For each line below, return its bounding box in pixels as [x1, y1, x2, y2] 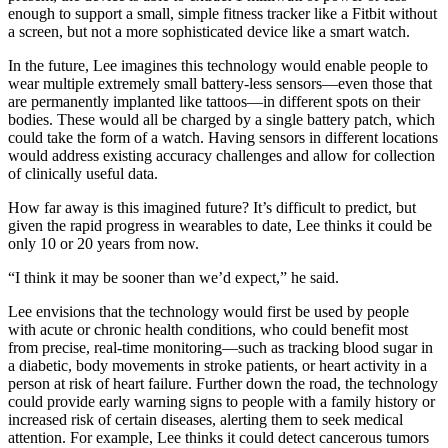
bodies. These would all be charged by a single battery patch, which [8, 110, 435, 128]
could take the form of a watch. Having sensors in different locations [8, 128, 438, 146]
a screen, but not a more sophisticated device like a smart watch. [8, 22, 410, 40]
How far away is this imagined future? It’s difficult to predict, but [8, 198, 416, 216]
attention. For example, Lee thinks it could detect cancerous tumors [8, 428, 429, 446]
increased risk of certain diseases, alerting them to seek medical [8, 410, 403, 428]
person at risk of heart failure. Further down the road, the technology [8, 374, 438, 392]
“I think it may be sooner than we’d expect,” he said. [8, 268, 339, 286]
